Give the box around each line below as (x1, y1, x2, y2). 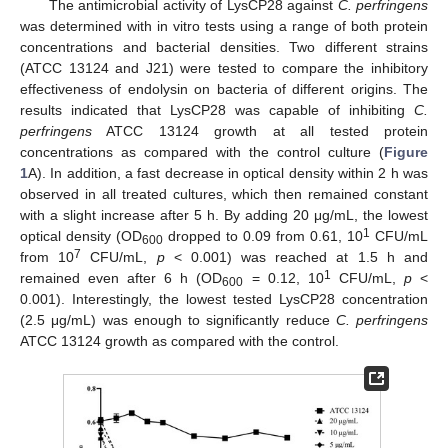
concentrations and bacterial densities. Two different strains (20, 38, 428, 55)
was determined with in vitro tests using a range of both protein (20, 17, 428, 34)
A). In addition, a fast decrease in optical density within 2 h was (28, 164, 428, 181)
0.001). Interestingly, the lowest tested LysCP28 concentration (20, 290, 428, 307)
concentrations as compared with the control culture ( (20, 143, 384, 160)
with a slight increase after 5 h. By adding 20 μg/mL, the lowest (20, 206, 428, 223)
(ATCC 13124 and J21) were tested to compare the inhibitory (20, 59, 428, 76)
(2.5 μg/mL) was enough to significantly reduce (20, 311, 336, 328)
